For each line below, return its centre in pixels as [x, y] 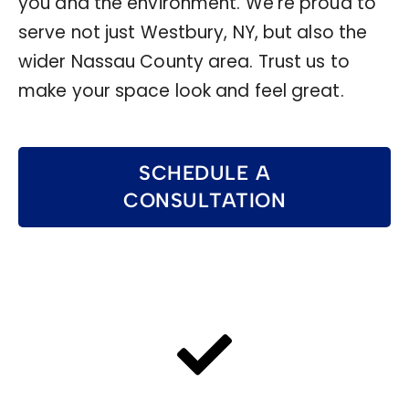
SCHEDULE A [204, 173]
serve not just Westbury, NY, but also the [193, 32]
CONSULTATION [204, 200]
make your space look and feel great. [181, 90]
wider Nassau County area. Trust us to [184, 61]
